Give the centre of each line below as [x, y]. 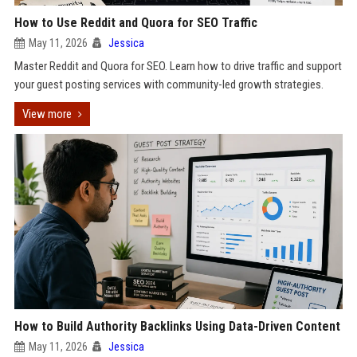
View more [47, 114]
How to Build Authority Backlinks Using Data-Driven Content [177, 326]
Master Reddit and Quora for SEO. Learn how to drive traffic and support [178, 66]
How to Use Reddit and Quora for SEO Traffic [135, 23]
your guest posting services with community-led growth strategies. [169, 84]
